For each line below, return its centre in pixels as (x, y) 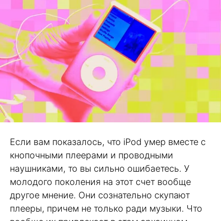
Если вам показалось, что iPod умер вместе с (108, 142)
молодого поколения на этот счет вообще (100, 182)
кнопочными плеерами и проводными (92, 155)
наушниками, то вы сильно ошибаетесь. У (100, 168)
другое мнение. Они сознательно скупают (100, 195)
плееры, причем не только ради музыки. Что (106, 208)
